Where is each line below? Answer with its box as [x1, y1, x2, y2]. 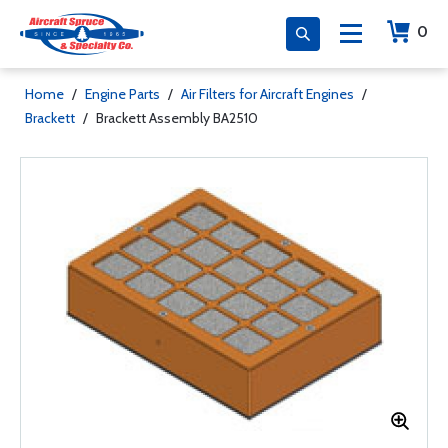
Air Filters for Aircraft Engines [181, 85, 354, 103]
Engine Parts [85, 85, 160, 103]
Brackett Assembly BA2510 [96, 109, 258, 127]
